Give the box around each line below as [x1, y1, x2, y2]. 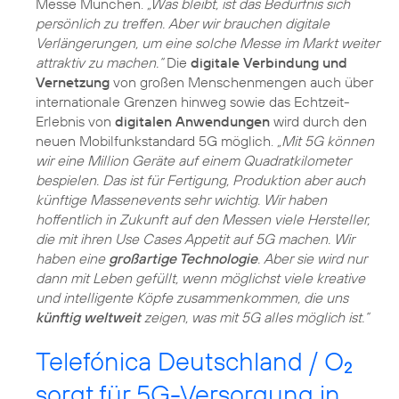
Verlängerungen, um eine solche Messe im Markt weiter [36, 34, 379, 53]
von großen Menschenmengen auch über [110, 73, 373, 92]
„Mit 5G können [277, 132, 374, 151]
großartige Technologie [109, 249, 257, 268]
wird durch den [270, 112, 367, 131]
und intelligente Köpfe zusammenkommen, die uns [36, 289, 348, 307]
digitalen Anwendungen [115, 112, 270, 131]
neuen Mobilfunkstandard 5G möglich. [36, 132, 277, 151]
